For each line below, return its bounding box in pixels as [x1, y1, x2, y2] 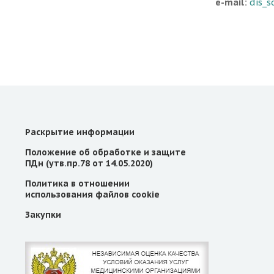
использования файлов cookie [25, 189, 160, 201]
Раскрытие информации [25, 127, 135, 138]
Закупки [25, 209, 61, 221]
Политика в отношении [25, 178, 130, 190]
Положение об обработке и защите [25, 147, 186, 158]
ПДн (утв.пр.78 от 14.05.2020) [25, 158, 153, 169]
